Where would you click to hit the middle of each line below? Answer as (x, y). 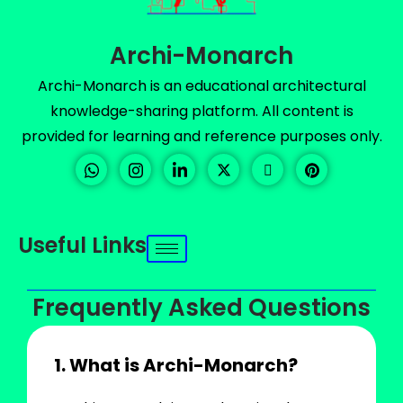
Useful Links (82, 245)
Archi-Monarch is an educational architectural (201, 85)
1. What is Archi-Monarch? (176, 365)
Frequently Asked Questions (201, 307)
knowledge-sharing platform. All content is (201, 111)
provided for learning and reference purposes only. (201, 136)
